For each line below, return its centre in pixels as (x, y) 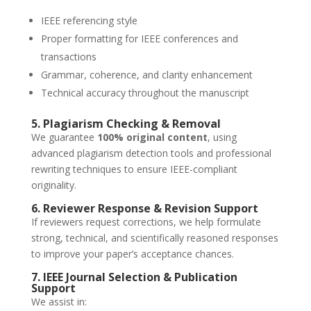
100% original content (152, 137)
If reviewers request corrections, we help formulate (146, 222)
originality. (53, 185)
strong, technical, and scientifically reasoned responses (154, 238)
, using (222, 137)
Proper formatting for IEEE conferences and (139, 39)
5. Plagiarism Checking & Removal (126, 124)
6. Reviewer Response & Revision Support (144, 209)
